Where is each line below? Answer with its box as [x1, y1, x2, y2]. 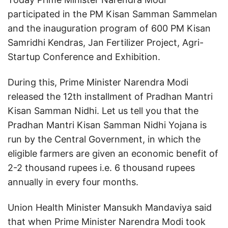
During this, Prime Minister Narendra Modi [8, 77, 188, 88]
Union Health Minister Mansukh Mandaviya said [8, 202, 212, 213]
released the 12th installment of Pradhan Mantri [8, 91, 213, 102]
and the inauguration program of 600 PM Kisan [8, 23, 211, 34]
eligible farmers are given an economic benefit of [8, 148, 218, 159]
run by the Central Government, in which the [8, 134, 201, 145]
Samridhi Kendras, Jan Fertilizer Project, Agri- [8, 37, 204, 48]
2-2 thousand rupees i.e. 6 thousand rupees [8, 162, 195, 173]
